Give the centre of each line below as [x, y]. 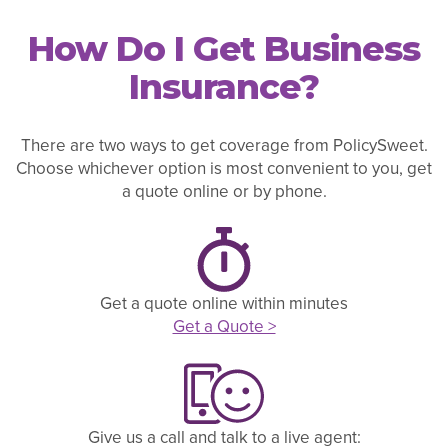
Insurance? [224, 87]
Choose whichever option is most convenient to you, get [224, 168]
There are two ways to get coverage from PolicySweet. [224, 145]
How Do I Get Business [224, 49]
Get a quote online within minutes [224, 303]
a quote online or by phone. [224, 191]
